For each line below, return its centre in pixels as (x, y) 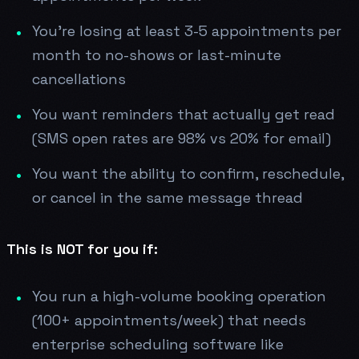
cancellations (79, 79)
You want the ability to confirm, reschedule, (188, 173)
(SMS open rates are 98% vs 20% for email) (182, 138)
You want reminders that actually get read (184, 114)
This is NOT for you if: (82, 248)
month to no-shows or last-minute (157, 54)
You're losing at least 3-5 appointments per (187, 30)
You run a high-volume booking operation (179, 296)
